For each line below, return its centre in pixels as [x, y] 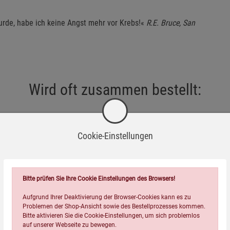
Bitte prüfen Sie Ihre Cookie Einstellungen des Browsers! [99, 179]
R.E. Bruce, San [171, 23]
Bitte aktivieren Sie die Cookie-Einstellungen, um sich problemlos [111, 216]
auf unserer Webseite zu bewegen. [70, 225]
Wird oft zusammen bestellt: [115, 90]
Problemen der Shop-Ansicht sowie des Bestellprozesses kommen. [114, 206]
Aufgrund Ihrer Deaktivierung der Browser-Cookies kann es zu [107, 197]
